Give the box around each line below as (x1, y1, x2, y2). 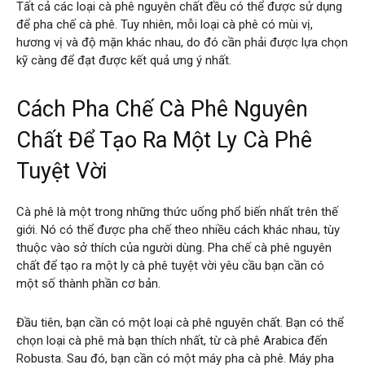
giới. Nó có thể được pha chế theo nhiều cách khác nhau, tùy (16, 222, 340, 237)
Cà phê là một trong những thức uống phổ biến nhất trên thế (16, 204, 338, 219)
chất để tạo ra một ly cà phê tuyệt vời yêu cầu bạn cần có (16, 257, 324, 273)
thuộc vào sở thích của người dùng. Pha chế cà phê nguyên (16, 240, 332, 255)
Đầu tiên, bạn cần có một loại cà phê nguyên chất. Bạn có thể (16, 314, 344, 330)
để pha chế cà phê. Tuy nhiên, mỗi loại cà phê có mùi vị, (16, 16, 313, 32)
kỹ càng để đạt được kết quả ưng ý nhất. (16, 52, 231, 68)
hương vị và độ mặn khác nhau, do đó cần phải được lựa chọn (16, 34, 348, 50)
